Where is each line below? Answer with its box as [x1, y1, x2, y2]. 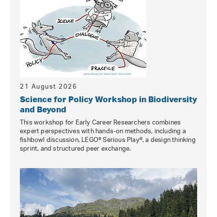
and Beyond [20, 104, 66, 114]
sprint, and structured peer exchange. [20, 141, 131, 156]
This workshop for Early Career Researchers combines [20, 115, 181, 130]
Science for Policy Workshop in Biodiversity [20, 93, 197, 104]
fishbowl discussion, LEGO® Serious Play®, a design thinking [20, 133, 196, 147]
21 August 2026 [20, 79, 77, 94]
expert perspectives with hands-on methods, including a [20, 124, 186, 139]
